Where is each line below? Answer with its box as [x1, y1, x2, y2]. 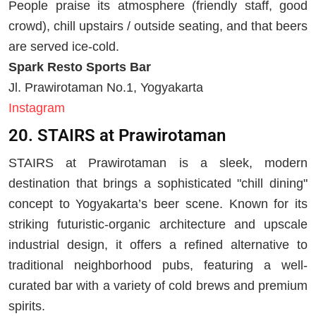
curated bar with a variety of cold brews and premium [8, 278, 308, 293]
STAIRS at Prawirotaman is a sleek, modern [8, 155, 308, 170]
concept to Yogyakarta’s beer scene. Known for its [8, 196, 308, 211]
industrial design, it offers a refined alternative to [8, 237, 308, 252]
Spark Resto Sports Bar [8, 59, 151, 74]
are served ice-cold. [8, 39, 119, 54]
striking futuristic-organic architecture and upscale [8, 217, 308, 231]
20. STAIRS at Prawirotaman [8, 126, 226, 145]
